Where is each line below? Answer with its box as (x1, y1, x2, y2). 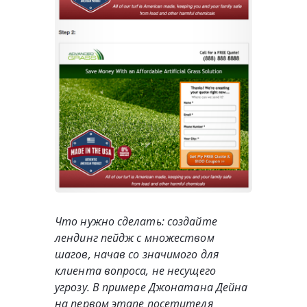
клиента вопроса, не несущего (55, 263, 216, 279)
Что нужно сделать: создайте (55, 214, 217, 230)
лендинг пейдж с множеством (55, 230, 214, 246)
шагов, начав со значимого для (55, 247, 219, 262)
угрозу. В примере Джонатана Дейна (55, 280, 248, 295)
